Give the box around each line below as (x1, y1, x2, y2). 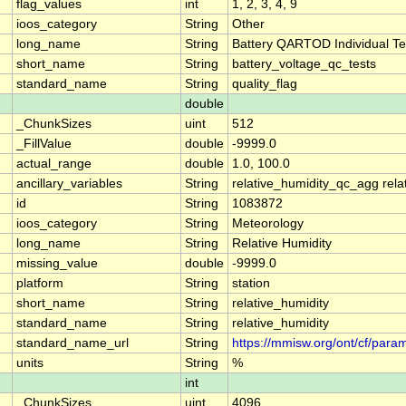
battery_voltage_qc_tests (232, 57, 376, 72)
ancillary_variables (16, 177, 122, 191)
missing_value (16, 256, 98, 271)
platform (16, 276, 63, 291)
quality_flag (232, 77, 297, 92)
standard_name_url (16, 336, 129, 351)
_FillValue (16, 137, 72, 151)
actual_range (16, 157, 92, 171)
